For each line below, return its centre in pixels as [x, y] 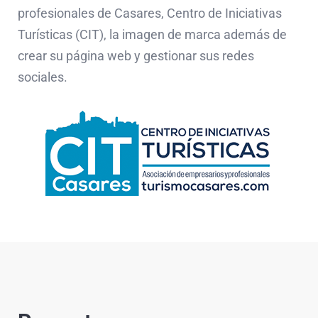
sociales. [43, 77]
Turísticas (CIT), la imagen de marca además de [152, 35]
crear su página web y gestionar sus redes [136, 56]
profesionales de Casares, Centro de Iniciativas [150, 13]
